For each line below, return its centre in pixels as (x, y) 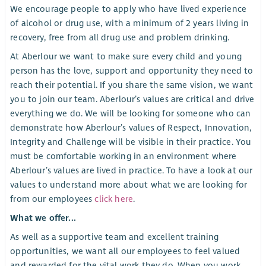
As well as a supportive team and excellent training (115, 237)
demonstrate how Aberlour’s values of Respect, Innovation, (131, 127)
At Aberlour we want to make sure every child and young (126, 56)
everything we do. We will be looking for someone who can (131, 113)
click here (114, 199)
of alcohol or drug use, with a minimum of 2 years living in (129, 23)
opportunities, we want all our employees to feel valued (125, 251)
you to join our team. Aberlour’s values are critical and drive (132, 99)
